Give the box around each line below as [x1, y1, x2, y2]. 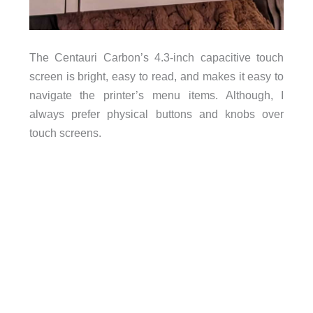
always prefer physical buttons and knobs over [29, 107, 284, 120]
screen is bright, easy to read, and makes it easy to [29, 69, 284, 82]
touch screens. [29, 126, 101, 139]
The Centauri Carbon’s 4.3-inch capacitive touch [29, 50, 284, 64]
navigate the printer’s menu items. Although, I [29, 88, 284, 101]
